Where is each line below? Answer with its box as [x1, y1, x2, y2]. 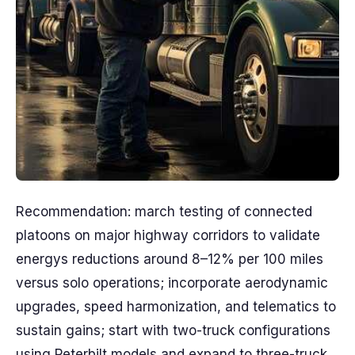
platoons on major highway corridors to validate [16, 227, 320, 243]
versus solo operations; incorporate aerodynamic [16, 275, 328, 291]
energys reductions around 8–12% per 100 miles [16, 251, 323, 267]
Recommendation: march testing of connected [16, 204, 312, 219]
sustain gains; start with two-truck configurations [16, 323, 330, 338]
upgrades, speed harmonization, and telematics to [16, 299, 336, 315]
